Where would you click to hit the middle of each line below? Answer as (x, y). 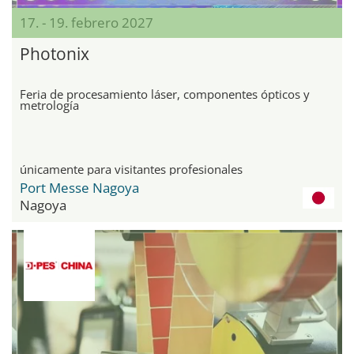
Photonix (55, 53)
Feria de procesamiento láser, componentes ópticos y (165, 94)
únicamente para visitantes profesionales (131, 169)
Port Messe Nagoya (79, 187)
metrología (49, 105)
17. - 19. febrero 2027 (87, 22)
